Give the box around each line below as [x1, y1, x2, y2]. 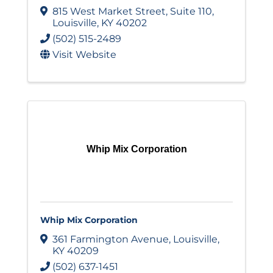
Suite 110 [170, 5, 212, 18]
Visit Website [52, 49, 116, 61]
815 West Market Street [52, 5, 166, 18]
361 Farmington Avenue [52, 233, 169, 246]
